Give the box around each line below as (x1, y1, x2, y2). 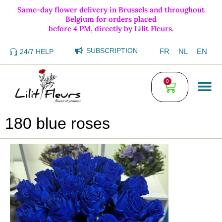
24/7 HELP (20, 48, 54, 55)
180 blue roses (5, 114, 110, 132)
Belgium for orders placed (65, 14, 157, 24)
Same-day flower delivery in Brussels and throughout (17, 5, 205, 14)
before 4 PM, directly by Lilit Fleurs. (48, 24, 174, 33)
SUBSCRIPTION (86, 47, 138, 55)
